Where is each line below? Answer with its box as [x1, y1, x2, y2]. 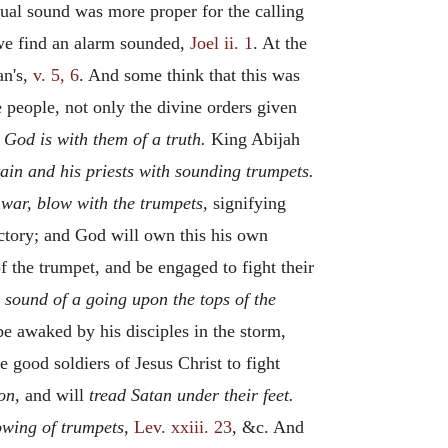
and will [20, 385, 89, 405]
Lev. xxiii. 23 [134, 417, 232, 437]
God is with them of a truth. [4, 129, 206, 149]
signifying [208, 193, 286, 213]
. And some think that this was [79, 65, 300, 85]
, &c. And [232, 417, 304, 437]
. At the [253, 33, 307, 53]
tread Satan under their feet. [89, 385, 294, 405]
